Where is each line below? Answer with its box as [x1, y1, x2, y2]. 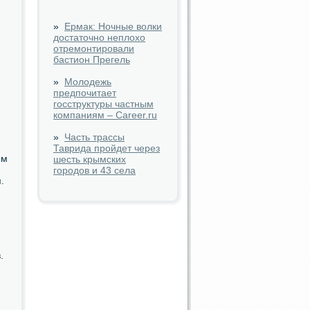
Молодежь [64, 76, 111, 87]
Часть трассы [64, 131, 125, 143]
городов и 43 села [53, 165, 136, 176]
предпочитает [53, 87, 116, 98]
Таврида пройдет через [53, 143, 160, 154]
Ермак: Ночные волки [64, 21, 162, 32]
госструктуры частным [53, 98, 154, 109]
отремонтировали [53, 43, 134, 54]
